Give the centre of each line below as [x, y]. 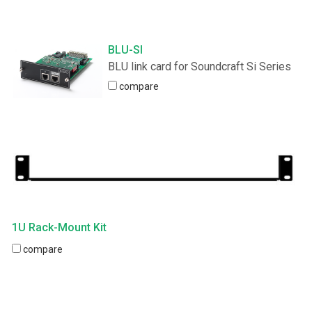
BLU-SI [126, 49]
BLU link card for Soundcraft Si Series [200, 66]
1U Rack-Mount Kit [59, 227]
